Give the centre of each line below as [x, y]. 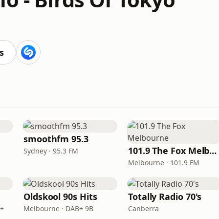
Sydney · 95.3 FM [51, 151]
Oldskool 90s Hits [60, 197]
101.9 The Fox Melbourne [213, 151]
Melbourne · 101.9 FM [164, 163]
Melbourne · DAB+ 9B [58, 208]
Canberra [143, 208]
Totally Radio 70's [165, 197]
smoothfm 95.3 [56, 139]
